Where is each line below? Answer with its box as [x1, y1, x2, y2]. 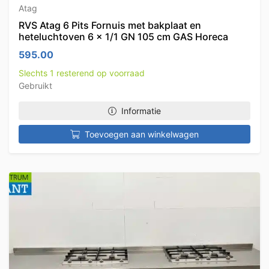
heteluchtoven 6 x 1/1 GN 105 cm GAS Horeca [19, 31, 228, 43]
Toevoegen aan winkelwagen [85, 129, 199, 139]
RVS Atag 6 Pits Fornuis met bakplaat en [19, 19, 201, 31]
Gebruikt [19, 80, 52, 91]
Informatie [121, 106, 161, 116]
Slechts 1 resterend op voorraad [19, 68, 145, 78]
